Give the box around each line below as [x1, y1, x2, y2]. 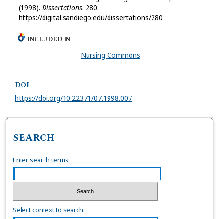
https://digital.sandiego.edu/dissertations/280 [18, 13, 163, 22]
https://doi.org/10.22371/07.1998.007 [15, 93, 132, 103]
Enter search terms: [13, 155, 70, 164]
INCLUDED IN [27, 34, 71, 44]
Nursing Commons [81, 50, 141, 60]
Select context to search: [13, 205, 85, 215]
